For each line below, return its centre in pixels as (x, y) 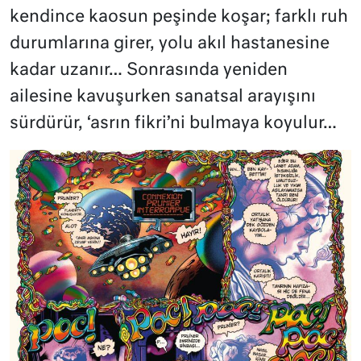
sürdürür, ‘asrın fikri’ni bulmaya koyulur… (173, 124)
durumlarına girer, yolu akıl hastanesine (170, 44)
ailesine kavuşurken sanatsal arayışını (163, 98)
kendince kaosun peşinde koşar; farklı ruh (179, 18)
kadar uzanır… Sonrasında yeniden (149, 71)
